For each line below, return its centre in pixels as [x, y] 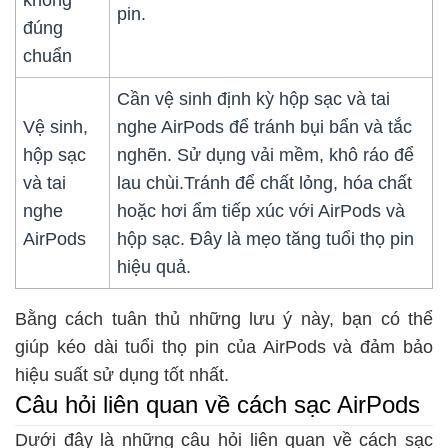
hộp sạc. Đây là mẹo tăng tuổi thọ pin [266, 239]
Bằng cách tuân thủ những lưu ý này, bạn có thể [224, 319]
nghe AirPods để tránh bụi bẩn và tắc [265, 127]
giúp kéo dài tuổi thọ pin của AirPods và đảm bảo [224, 347]
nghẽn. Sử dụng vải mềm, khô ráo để [266, 155]
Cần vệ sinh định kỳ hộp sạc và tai [254, 99]
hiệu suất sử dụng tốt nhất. [124, 375]
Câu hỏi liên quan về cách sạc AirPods [217, 405]
